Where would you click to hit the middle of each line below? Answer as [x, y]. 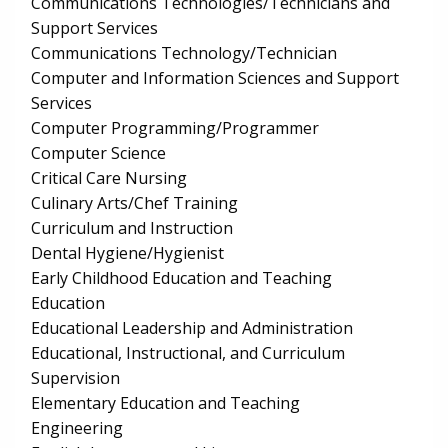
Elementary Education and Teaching [165, 403]
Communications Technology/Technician [184, 53]
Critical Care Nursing [109, 178]
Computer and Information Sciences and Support [215, 78]
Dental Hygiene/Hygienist [127, 253]
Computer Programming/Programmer [175, 128]
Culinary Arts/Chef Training [134, 203]
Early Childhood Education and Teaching [181, 278]
